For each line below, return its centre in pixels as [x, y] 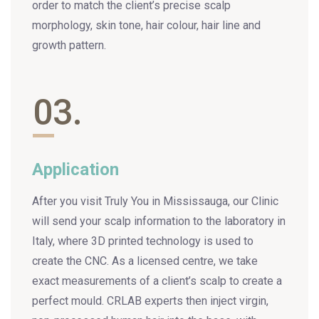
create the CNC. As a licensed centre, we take [145, 261]
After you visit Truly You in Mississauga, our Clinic [155, 202]
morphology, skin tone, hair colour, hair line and [146, 26]
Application [75, 170]
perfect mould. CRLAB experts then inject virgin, [150, 301]
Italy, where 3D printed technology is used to [143, 241]
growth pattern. [69, 46]
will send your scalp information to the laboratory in [159, 221]
